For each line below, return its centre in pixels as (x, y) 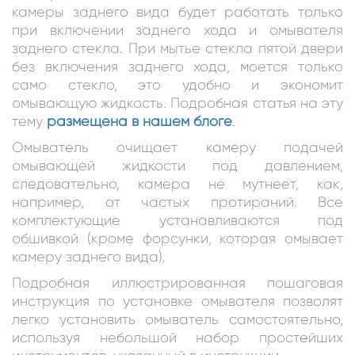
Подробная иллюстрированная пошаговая (177, 282)
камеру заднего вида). (89, 256)
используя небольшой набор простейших (177, 337)
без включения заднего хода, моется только (177, 66)
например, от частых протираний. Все (177, 202)
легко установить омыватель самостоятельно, (177, 319)
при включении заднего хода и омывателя (177, 30)
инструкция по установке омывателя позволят (177, 301)
